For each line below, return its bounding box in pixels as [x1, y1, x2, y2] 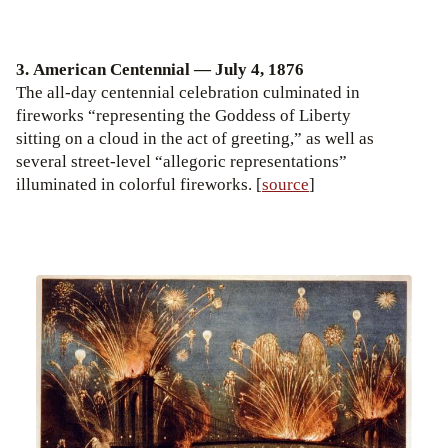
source [262, 173, 309, 195]
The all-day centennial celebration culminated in [16, 81, 360, 103]
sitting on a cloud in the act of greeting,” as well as [16, 127, 374, 149]
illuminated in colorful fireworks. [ [16, 173, 262, 195]
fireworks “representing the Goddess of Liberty [16, 104, 351, 126]
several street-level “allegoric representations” [16, 150, 347, 172]
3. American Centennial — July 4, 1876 [16, 58, 304, 80]
